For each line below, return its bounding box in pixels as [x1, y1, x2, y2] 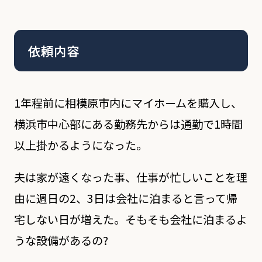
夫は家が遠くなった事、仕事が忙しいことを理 [13, 168, 247, 185]
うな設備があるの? [13, 232, 108, 249]
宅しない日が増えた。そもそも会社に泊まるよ [13, 211, 247, 227]
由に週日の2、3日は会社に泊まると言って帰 [13, 189, 237, 206]
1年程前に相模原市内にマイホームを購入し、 [13, 94, 242, 111]
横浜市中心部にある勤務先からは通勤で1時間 [13, 115, 243, 132]
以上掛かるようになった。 [13, 136, 147, 153]
